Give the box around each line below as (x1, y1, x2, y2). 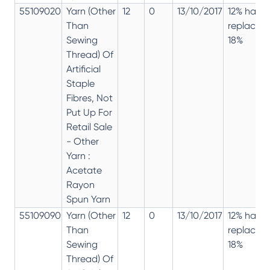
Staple (66, 77, 95, 89)
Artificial (66, 63, 101, 75)
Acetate (66, 164, 102, 176)
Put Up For (66, 106, 112, 118)
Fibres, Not (66, 92, 113, 104)
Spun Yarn (66, 193, 110, 205)
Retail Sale (66, 121, 112, 133)
